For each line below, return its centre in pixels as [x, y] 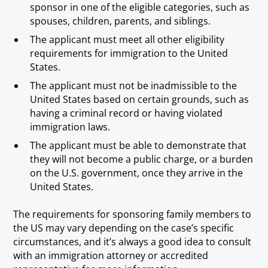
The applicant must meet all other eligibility [127, 39]
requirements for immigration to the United [129, 53]
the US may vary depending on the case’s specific [124, 228]
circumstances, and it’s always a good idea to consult [133, 242]
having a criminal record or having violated [127, 113]
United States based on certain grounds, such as [140, 99]
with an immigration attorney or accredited [111, 256]
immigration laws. [70, 127]
